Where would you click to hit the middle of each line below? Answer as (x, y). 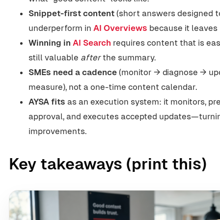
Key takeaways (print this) (108, 164)
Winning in (51, 42)
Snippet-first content (71, 13)
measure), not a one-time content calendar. (113, 87)
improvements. (57, 131)
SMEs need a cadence (73, 72)
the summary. (128, 57)
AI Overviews (120, 28)
